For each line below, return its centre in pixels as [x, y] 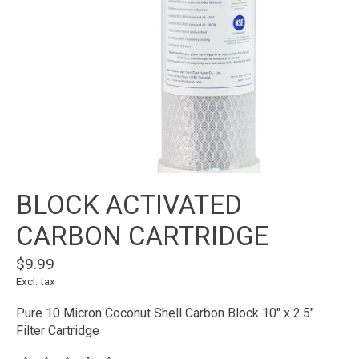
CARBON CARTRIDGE [142, 236]
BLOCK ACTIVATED [129, 205]
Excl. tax [36, 282]
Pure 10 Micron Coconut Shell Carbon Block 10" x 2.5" [165, 313]
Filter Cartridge [58, 331]
